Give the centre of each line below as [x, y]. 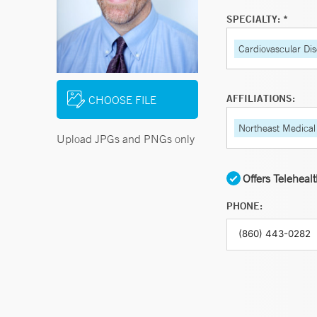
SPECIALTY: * [257, 19]
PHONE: [244, 206]
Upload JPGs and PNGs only [126, 139]
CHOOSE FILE [122, 99]
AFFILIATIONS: [261, 98]
